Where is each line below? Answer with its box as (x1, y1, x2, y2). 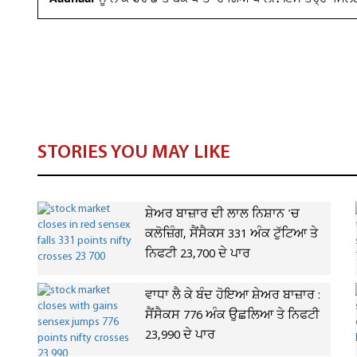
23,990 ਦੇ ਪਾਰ (145, 327, 215, 344)
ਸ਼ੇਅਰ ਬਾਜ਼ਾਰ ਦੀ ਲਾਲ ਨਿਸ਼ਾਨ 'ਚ (145, 206, 300, 223)
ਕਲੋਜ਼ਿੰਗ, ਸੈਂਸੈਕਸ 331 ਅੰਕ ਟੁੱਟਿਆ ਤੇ (145, 226, 318, 243)
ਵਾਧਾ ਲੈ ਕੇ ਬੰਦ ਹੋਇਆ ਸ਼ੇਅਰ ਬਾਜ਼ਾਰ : (145, 287, 320, 304)
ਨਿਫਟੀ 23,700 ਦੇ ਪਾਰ (145, 245, 250, 263)
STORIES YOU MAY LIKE (37, 143, 230, 163)
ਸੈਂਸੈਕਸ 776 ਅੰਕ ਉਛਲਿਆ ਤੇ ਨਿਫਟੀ (145, 307, 320, 324)
